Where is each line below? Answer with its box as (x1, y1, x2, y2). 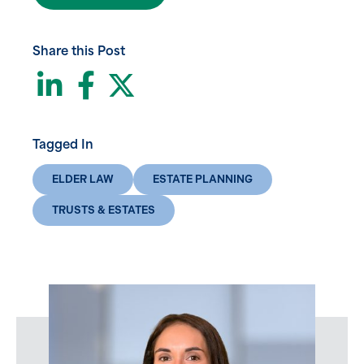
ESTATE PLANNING (153, 173, 253, 185)
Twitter (138, 70, 238, 98)
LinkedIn (67, 70, 186, 98)
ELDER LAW (52, 173, 114, 185)
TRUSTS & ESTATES (52, 204, 155, 216)
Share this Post (32, 46, 125, 58)
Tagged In (32, 140, 93, 152)
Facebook (102, 70, 242, 98)
